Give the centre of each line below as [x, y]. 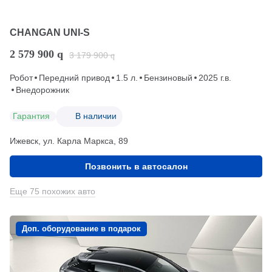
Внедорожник [42, 90]
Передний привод [74, 77]
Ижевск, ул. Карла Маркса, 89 [69, 141]
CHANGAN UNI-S [50, 32]
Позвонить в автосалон [136, 166]
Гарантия [31, 116]
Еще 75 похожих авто [53, 191]
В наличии [96, 116]
